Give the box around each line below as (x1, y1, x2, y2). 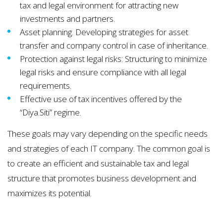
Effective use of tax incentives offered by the (20, 93, 182, 105)
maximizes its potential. (7, 187, 92, 199)
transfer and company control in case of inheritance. (20, 39, 208, 51)
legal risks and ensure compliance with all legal (20, 66, 186, 78)
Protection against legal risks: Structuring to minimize (20, 53, 207, 64)
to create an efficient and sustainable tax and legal (7, 157, 189, 169)
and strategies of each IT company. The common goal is (7, 142, 210, 154)
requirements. (20, 79, 71, 91)
